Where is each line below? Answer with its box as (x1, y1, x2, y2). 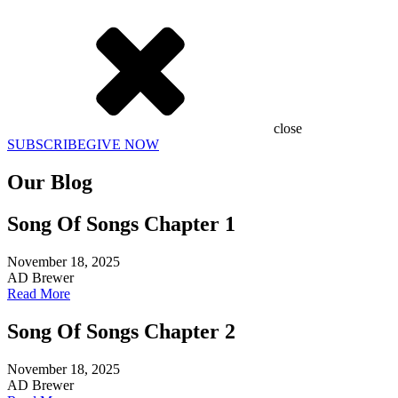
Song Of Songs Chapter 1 (7, 211, 235, 235)
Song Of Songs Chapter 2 (7, 319, 235, 343)
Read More (7, 285, 70, 301)
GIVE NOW (86, 137, 159, 152)
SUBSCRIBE (7, 137, 86, 152)
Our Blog (7, 170, 92, 194)
